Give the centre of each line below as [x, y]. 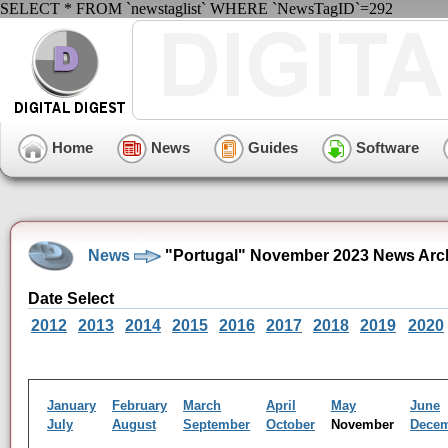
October [290, 424]
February [139, 405]
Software [385, 147]
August [134, 424]
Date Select [71, 298]
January [71, 405]
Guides [271, 147]
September [216, 424]
